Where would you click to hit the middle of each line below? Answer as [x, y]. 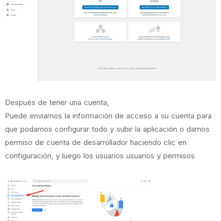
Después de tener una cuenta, [57, 103]
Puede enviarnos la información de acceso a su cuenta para [108, 116]
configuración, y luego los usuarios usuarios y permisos [100, 156]
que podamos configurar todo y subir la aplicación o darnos [107, 129]
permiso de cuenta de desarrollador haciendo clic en [96, 143]
